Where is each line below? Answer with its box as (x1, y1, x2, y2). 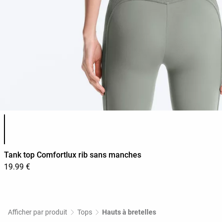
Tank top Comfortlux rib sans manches (4, 150, 141, 160)
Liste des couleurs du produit (3, 113, 104, 123)
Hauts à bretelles (102, 208, 156, 217)
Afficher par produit (8, 208, 67, 217)
